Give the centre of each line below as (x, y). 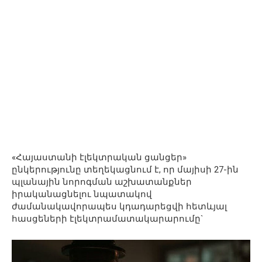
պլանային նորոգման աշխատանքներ (102, 182)
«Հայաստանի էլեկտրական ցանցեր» (99, 158)
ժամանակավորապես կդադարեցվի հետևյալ (119, 207)
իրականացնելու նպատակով (82, 194)
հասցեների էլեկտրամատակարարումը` (108, 219)
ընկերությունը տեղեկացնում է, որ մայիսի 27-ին (125, 170)
